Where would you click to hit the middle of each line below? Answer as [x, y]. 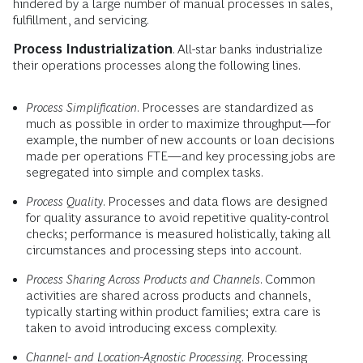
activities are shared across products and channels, [168, 296]
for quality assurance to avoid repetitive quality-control [177, 218]
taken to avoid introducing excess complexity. [152, 328]
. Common [288, 280]
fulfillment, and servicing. [81, 20]
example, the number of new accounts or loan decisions [180, 140]
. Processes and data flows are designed [215, 202]
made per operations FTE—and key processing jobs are [181, 156]
